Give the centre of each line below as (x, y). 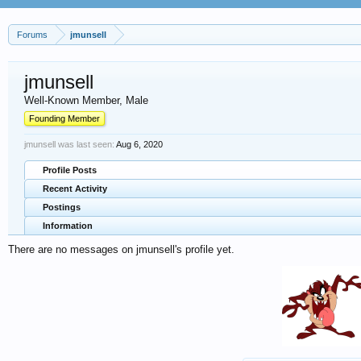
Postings (62, 207)
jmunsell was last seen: (69, 144)
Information (68, 226)
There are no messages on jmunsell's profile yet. (121, 249)
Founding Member (64, 118)
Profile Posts (70, 170)
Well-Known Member (72, 100)
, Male (134, 100)
